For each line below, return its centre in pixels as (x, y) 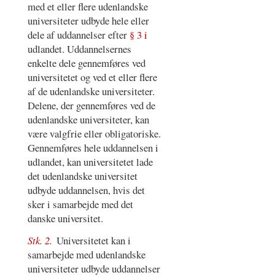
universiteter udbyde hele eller (88, 21)
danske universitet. (65, 218)
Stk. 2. (41, 241)
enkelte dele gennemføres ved (86, 63)
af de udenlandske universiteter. (91, 91)
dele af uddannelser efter (78, 35)
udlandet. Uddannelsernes (79, 49)
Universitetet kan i (94, 241)
